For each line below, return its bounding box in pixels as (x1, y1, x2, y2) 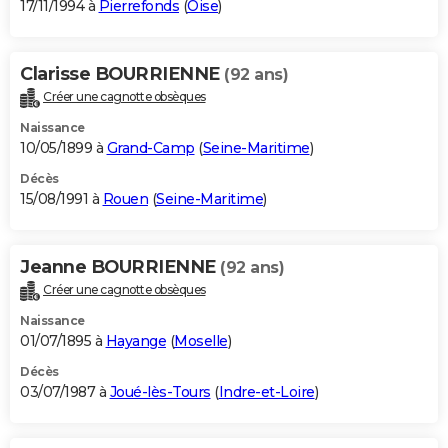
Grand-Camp (106, 139, 195, 158)
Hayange (105, 332, 166, 351)
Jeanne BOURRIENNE (20, 256, 220, 279)
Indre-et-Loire (218, 383, 315, 402)
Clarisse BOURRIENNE (20, 63, 224, 86)
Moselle (174, 332, 228, 351)
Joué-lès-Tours (109, 383, 211, 402)
